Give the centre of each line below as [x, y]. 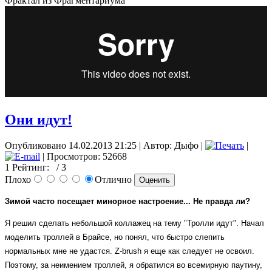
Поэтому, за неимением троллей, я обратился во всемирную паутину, [134, 265]
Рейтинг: [33, 168]
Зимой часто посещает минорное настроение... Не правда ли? [127, 202]
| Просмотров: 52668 [83, 157]
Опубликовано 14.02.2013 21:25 [71, 146]
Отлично [114, 180]
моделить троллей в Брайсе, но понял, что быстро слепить [115, 237]
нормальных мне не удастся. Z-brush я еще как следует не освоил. [130, 251]
